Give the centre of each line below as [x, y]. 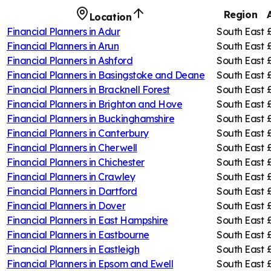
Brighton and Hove [140, 104]
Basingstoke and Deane [152, 75]
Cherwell [118, 147]
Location [110, 17]
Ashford [116, 60]
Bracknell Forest [134, 89]
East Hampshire [133, 220]
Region [240, 14]
